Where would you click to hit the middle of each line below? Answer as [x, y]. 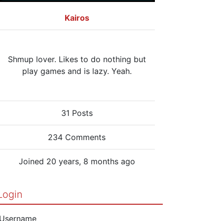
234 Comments [77, 137]
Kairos [77, 18]
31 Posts [77, 113]
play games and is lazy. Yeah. [77, 71]
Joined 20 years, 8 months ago [77, 161]
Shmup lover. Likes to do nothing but [77, 59]
